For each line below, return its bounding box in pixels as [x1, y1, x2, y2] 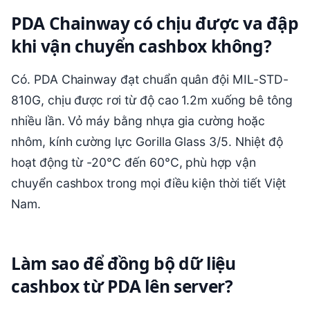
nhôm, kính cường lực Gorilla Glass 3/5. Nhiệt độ [11, 134, 283, 149]
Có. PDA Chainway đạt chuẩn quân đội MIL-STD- [11, 71, 289, 86]
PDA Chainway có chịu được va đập [11, 11, 299, 35]
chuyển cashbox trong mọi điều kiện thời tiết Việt [11, 175, 286, 190]
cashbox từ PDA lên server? [11, 274, 233, 298]
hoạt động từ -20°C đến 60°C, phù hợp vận [11, 154, 256, 170]
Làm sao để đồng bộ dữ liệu [11, 251, 236, 275]
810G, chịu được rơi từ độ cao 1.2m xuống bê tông [11, 92, 293, 107]
